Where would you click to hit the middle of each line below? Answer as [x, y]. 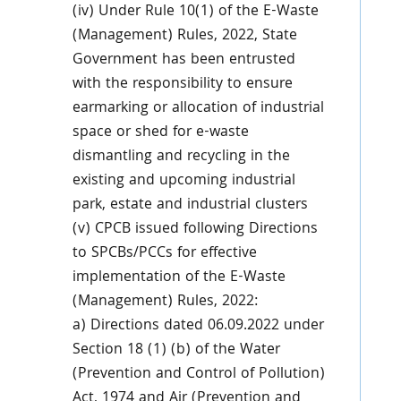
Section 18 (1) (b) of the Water [176, 350]
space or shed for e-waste [160, 133]
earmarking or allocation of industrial [198, 109]
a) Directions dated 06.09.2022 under [198, 326]
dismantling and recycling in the [181, 157]
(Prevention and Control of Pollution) [198, 375]
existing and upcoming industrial [183, 181]
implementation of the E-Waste [179, 278]
